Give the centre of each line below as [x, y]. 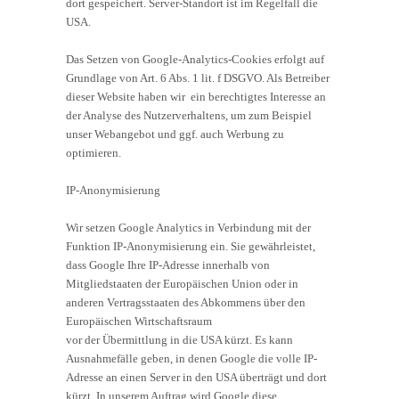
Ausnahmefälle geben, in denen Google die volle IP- [191, 358]
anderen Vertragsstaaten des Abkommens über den [186, 302]
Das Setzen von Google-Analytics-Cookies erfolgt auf [195, 59]
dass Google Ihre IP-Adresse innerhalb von [168, 265]
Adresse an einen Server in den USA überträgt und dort [196, 377]
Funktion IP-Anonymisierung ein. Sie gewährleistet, [191, 246]
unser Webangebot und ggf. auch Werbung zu [175, 134]
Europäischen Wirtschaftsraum [139, 321]
